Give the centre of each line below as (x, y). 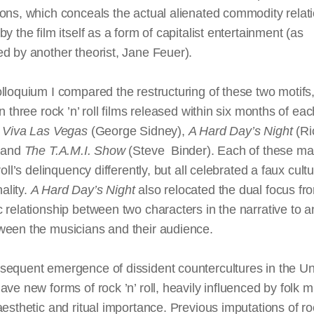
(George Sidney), (138, 131)
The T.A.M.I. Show (75, 151)
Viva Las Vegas (45, 131)
